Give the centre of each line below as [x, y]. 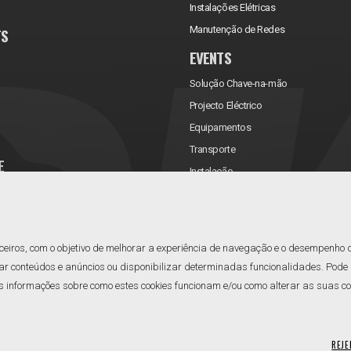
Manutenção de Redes [237, 29]
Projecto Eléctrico [226, 105]
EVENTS [210, 57]
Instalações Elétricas [232, 7]
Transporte [212, 149]
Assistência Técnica [231, 193]
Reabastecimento [226, 215]
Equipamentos [220, 127]
